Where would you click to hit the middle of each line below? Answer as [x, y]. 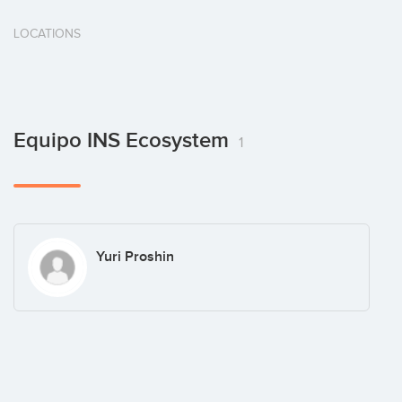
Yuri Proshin [135, 257]
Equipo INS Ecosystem [124, 140]
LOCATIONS [47, 34]
